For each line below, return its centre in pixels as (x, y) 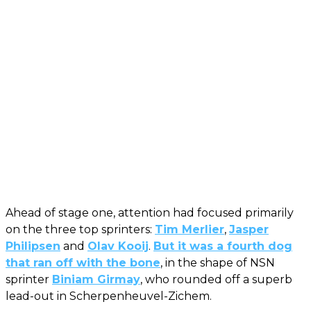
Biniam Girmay (96, 279)
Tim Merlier (190, 229)
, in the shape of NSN (218, 262)
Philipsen (33, 246)
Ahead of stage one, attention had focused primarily (150, 212)
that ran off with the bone (83, 262)
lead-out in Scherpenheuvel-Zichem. (109, 296)
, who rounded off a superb (216, 279)
